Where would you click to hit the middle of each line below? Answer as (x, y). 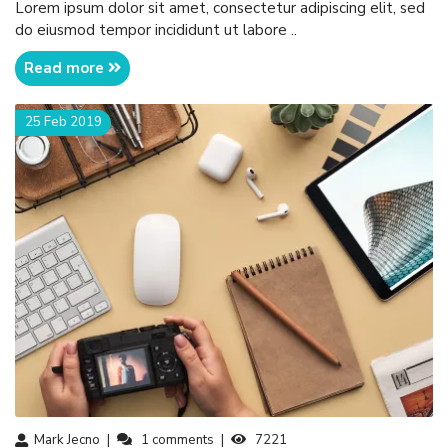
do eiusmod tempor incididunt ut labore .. (156, 30)
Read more (66, 68)
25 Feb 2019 (63, 122)
